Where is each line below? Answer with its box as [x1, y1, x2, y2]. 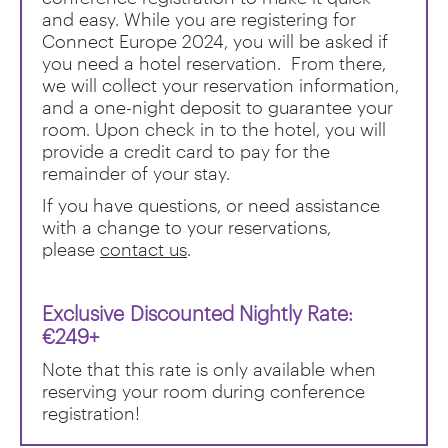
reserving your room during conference [42, 379, 365, 402]
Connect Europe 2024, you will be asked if [42, 29, 388, 52]
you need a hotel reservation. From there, [42, 51, 386, 74]
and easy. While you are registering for [42, 7, 356, 30]
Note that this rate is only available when [42, 357, 376, 380]
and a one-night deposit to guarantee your [42, 95, 393, 118]
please [42, 237, 100, 260]
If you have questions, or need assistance [42, 193, 380, 216]
